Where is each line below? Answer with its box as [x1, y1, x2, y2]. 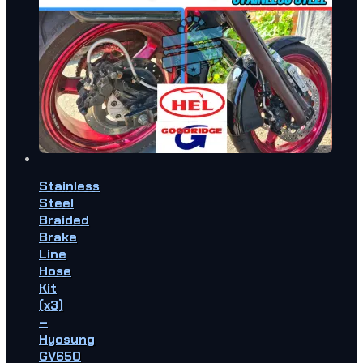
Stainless [39, 177, 100, 194]
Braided [39, 211, 89, 228]
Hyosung [39, 331, 95, 348]
